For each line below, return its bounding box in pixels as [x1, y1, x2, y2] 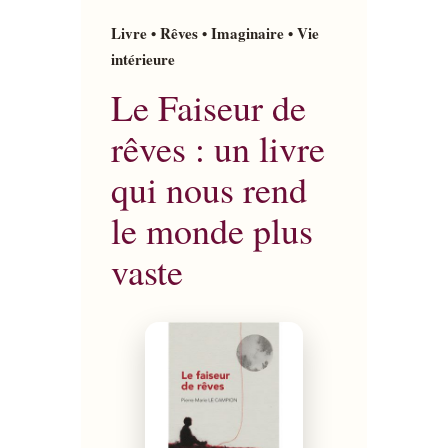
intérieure [110, 48, 175, 70]
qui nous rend [110, 165, 307, 213]
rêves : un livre [110, 124, 325, 172]
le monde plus [110, 206, 313, 254]
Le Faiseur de [110, 83, 306, 131]
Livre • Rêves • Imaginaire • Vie [110, 22, 319, 44]
